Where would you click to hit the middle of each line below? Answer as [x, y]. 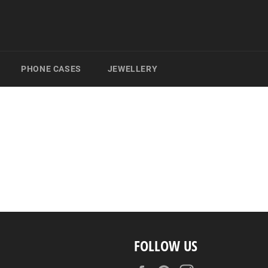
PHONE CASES [51, 69]
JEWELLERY [133, 69]
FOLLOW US [166, 246]
